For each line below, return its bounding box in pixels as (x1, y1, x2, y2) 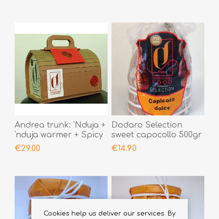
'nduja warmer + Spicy (15, 130, 103, 139)
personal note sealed (15, 150, 101, 159)
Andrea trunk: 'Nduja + (15, 120, 106, 130)
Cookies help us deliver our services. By (44, 210, 175, 217)
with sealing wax (15, 159, 80, 169)
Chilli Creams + (15, 140, 74, 149)
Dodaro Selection (111, 120, 182, 130)
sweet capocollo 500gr (111, 130, 202, 139)
